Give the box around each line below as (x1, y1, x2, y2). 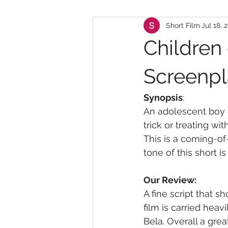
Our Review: (144, 175, 196, 185)
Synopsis (144, 92, 183, 103)
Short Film (166, 21, 200, 30)
